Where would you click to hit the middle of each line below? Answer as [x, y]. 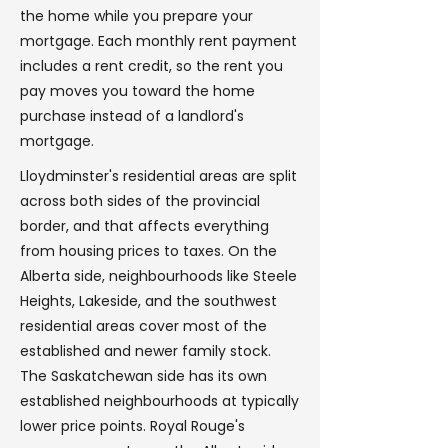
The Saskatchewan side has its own [143, 376]
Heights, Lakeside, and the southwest [148, 301]
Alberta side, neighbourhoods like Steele [158, 276]
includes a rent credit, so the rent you [151, 66]
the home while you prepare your [136, 16]
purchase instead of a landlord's [132, 116]
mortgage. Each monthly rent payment [158, 41]
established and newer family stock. [145, 351]
